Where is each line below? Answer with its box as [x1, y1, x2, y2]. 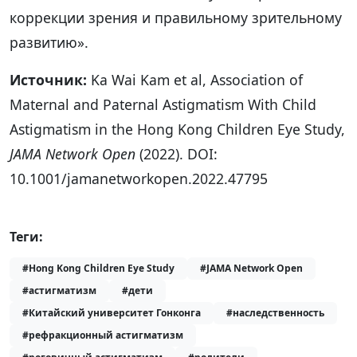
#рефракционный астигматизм [22, 328, 183, 342]
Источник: [10, 69, 87, 89]
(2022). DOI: [135, 143, 218, 163]
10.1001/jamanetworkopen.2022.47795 [10, 168, 268, 188]
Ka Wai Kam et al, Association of [87, 69, 303, 89]
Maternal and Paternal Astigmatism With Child [10, 94, 316, 114]
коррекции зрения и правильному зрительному [10, 7, 342, 27]
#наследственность [226, 305, 324, 320]
